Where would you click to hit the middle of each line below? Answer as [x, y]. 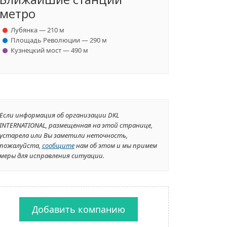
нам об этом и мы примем [116, 145]
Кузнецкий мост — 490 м [49, 50]
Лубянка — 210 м [37, 30]
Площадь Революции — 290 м [59, 40]
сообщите [58, 145]
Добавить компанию [79, 209]
